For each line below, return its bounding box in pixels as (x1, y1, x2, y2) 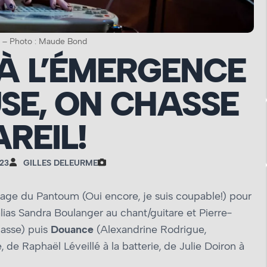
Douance (51, 223, 94, 237)
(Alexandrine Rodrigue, (94, 223, 206, 237)
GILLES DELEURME (23, 157, 98, 169)
